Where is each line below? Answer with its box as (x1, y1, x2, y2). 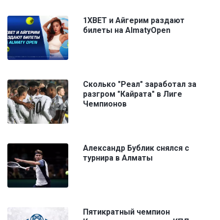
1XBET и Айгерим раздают (83, 16, 185, 26)
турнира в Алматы (83, 153, 153, 163)
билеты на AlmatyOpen (83, 26, 170, 35)
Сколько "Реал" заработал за (83, 80, 196, 89)
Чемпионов (83, 99, 127, 109)
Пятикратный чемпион (83, 207, 170, 217)
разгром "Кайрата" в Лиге (83, 89, 182, 99)
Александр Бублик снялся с (83, 143, 189, 153)
